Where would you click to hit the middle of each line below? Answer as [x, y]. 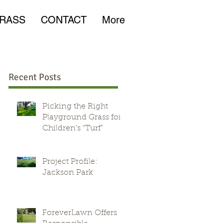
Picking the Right [75, 107]
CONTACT [63, 20]
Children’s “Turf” [73, 128]
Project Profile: [70, 162]
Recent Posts [35, 77]
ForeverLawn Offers [80, 213]
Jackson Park [68, 173]
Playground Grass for [82, 117]
